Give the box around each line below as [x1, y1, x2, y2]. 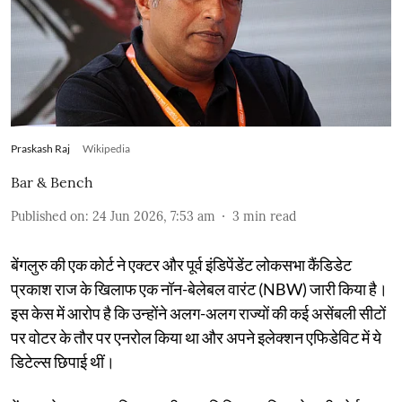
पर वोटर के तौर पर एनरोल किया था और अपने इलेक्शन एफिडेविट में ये [11, 327, 381, 347]
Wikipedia [83, 141, 130, 155]
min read [243, 207, 296, 224]
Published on [11, 207, 85, 224]
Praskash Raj [11, 141, 72, 155]
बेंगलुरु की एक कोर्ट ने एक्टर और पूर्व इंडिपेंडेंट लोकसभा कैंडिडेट [11, 254, 352, 275]
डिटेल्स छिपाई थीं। [11, 351, 115, 371]
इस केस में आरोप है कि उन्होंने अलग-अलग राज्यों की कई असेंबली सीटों [11, 302, 386, 323]
